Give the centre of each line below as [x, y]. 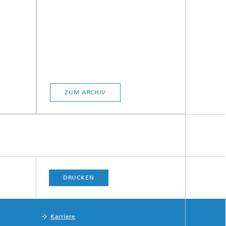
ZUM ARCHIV [85, 92]
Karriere [63, 216]
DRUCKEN [78, 178]
